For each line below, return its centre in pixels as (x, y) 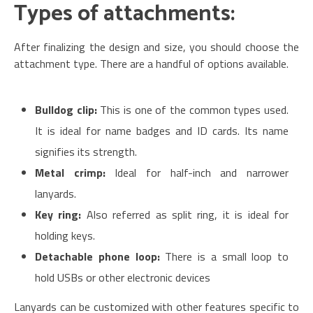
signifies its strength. (86, 151)
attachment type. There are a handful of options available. (151, 63)
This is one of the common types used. (195, 109)
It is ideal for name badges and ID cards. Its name (162, 130)
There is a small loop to (227, 256)
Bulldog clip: (68, 109)
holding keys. (65, 235)
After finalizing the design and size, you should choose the (156, 46)
